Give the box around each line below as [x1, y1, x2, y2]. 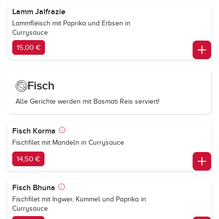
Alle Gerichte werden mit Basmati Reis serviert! [16, 98, 159, 105]
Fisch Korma [12, 126, 56, 136]
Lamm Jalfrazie [12, 7, 66, 17]
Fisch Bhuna [12, 183, 55, 193]
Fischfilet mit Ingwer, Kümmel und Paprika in [12, 196, 146, 203]
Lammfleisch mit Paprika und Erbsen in [12, 20, 131, 27]
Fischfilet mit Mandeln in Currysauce [12, 139, 124, 146]
